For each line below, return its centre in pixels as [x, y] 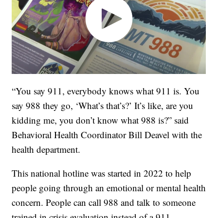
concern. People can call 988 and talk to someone [104, 202]
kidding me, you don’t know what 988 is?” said [100, 120]
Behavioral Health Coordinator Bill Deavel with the [107, 134]
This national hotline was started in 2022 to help [102, 173]
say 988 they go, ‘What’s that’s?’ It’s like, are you [103, 105]
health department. [46, 149]
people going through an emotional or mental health [109, 187]
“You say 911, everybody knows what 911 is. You [106, 91]
